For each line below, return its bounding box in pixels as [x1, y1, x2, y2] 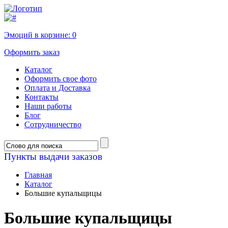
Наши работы [24, 102, 72, 110]
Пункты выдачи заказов [4, 151, 102, 162]
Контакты [24, 93, 59, 101]
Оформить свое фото [24, 74, 97, 83]
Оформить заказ [4, 48, 60, 56]
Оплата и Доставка [24, 83, 91, 92]
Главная [24, 170, 52, 179]
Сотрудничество [24, 120, 81, 129]
